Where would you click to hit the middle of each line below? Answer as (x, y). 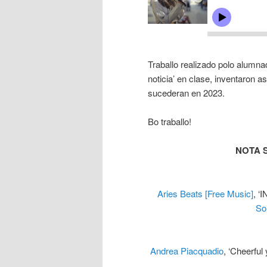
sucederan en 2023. (186, 92)
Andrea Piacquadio (187, 251)
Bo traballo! (170, 121)
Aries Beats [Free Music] (205, 193)
